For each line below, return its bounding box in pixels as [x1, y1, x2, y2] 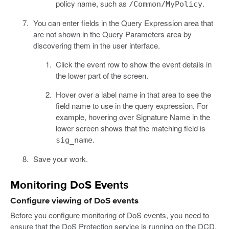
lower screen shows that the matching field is [56, 122, 205, 133]
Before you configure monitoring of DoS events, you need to [10, 209, 209, 220]
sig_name [56, 135, 93, 145]
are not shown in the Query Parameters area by [33, 28, 192, 39]
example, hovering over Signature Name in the [56, 111, 210, 122]
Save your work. [33, 153, 88, 164]
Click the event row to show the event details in [56, 58, 212, 70]
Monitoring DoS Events [10, 180, 129, 192]
